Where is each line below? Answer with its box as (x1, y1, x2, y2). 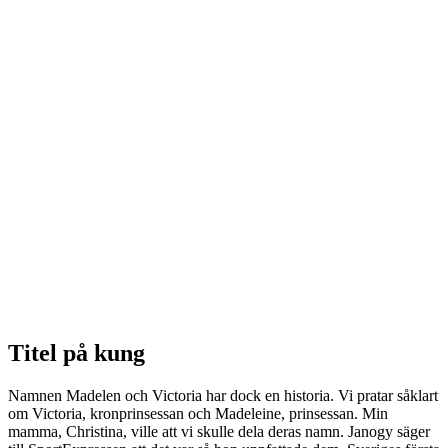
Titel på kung (8, 339, 145, 366)
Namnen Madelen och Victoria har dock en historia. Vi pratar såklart (8, 386, 438, 404)
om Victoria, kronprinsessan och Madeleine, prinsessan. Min (8, 404, 388, 422)
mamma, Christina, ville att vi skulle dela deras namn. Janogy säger (8, 422, 430, 440)
